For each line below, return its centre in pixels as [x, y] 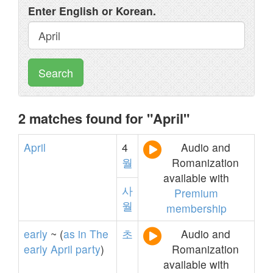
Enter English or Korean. [92, 11]
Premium [196, 193]
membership [196, 208]
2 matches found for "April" [104, 118]
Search [56, 73]
